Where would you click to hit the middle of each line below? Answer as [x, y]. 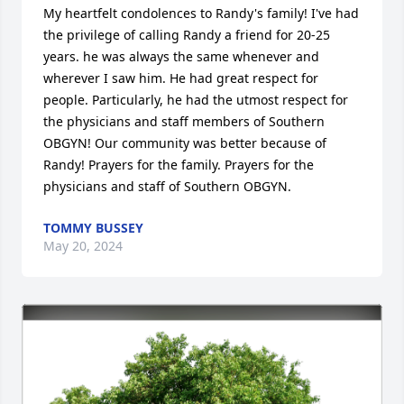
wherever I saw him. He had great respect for [181, 78]
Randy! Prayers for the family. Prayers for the [179, 164]
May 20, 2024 [83, 245]
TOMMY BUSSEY [93, 227]
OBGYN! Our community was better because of [185, 142]
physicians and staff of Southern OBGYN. [167, 186]
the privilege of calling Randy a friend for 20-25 [187, 34]
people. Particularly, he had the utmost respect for [196, 99]
